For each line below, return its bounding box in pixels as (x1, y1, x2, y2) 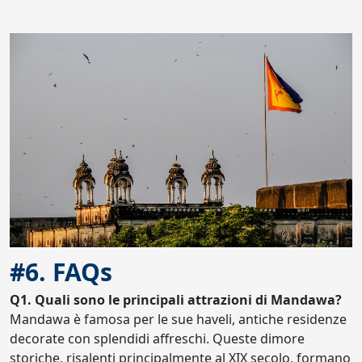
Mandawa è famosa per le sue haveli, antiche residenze (10, 310, 347, 328)
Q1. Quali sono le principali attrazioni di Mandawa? (10, 291, 342, 309)
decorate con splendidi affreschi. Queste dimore (10, 330, 305, 347)
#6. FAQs (10, 255, 112, 288)
